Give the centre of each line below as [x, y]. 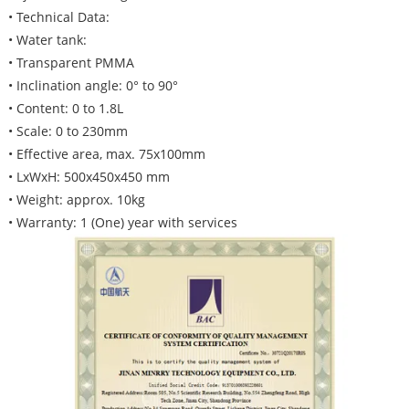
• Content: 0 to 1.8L [65, 108]
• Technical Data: [58, 17]
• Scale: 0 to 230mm [68, 131]
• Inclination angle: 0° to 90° [93, 85]
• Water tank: [47, 40]
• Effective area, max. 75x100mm [106, 154]
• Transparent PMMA [71, 63]
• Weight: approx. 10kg [76, 199]
